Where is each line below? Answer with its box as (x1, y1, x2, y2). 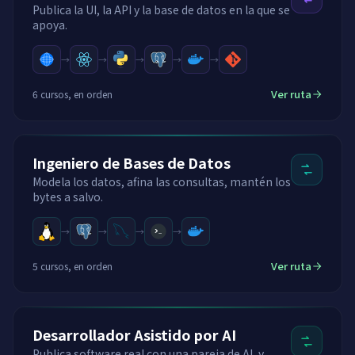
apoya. (32, 17, 67, 32)
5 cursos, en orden (32, 258, 113, 273)
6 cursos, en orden (32, 86, 113, 101)
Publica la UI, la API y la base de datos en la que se (32, 2, 290, 17)
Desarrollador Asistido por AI (32, 324, 236, 345)
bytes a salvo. (32, 189, 103, 204)
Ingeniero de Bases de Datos (32, 152, 231, 173)
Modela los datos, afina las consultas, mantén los (32, 174, 291, 189)
